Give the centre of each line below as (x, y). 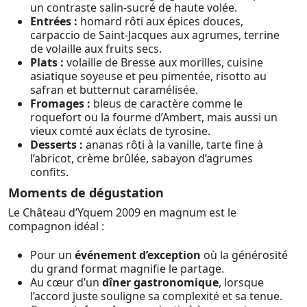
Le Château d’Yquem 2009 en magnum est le (122, 212)
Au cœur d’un (66, 283)
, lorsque (241, 283)
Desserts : (57, 145)
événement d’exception (138, 255)
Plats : (47, 63)
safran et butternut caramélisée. (114, 90)
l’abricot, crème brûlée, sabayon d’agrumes (142, 159)
